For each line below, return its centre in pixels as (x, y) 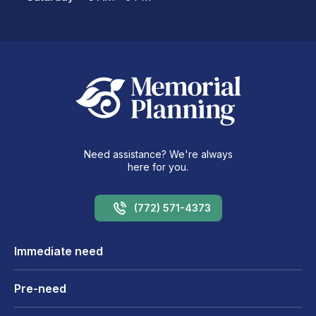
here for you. (158, 166)
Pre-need (40, 288)
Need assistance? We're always (158, 154)
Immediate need (59, 251)
